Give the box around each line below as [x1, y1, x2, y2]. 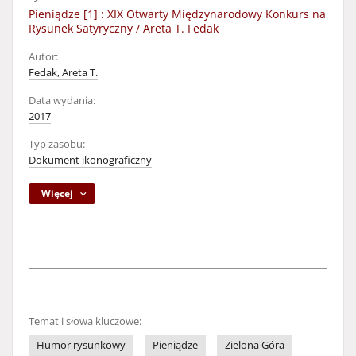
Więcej [41, 187, 74, 200]
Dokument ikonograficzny [29, 153, 152, 167]
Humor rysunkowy [37, 339, 126, 352]
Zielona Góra [225, 339, 284, 352]
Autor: [29, 50, 58, 64]
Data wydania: [29, 94, 95, 107]
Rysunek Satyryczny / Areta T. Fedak [29, 21, 219, 36]
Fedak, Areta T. [29, 66, 98, 79]
